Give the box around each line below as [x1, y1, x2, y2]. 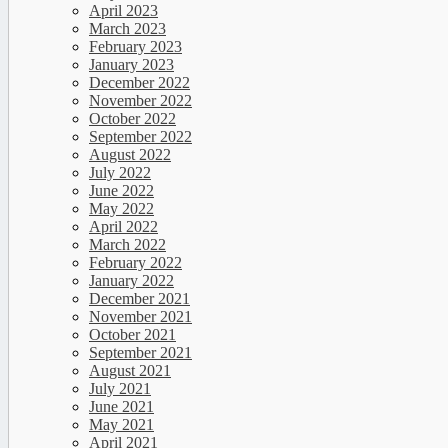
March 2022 [89, 236, 166, 254]
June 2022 [89, 182, 154, 200]
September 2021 [89, 344, 192, 362]
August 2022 [89, 146, 171, 164]
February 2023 [89, 38, 182, 56]
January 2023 [89, 56, 174, 74]
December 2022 [89, 74, 190, 92]
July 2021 [89, 380, 151, 398]
